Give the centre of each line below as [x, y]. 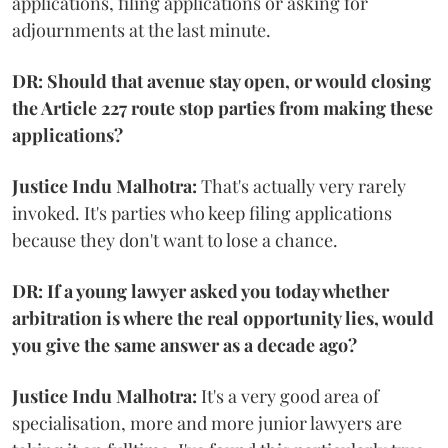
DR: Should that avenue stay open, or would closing [221, 80]
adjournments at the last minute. [141, 29]
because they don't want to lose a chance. [175, 239]
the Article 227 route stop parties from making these [222, 107]
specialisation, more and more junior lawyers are [207, 422]
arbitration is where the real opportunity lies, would [223, 317]
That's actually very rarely [301, 185]
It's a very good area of [288, 395]
